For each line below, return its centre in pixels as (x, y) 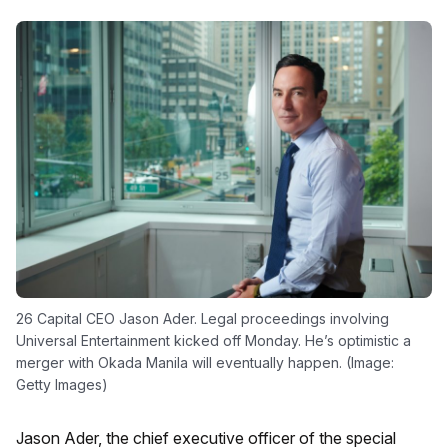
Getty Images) (62, 385)
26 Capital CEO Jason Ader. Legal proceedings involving (202, 319)
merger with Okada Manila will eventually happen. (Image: (205, 363)
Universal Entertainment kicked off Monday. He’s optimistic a (213, 341)
